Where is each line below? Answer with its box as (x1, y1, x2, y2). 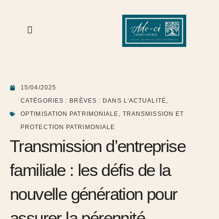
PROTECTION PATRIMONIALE (21, 123, 115, 131)
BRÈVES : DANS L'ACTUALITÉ (69, 97, 166, 104)
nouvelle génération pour (10, 184, 177, 203)
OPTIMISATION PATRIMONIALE (21, 110, 119, 117)
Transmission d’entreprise (10, 136, 185, 155)
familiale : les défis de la (10, 160, 171, 179)
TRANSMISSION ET (122, 110, 184, 117)
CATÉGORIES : (21, 97, 68, 104)
